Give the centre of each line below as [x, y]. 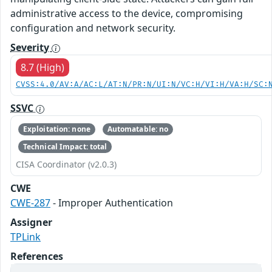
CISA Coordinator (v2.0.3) [66, 164]
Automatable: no [138, 129]
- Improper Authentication [112, 202]
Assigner [31, 222]
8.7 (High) [42, 67]
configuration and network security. [93, 28]
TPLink [25, 236]
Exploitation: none [56, 129]
